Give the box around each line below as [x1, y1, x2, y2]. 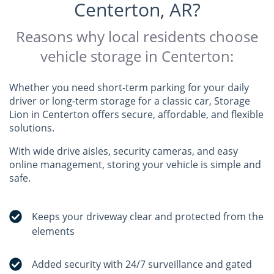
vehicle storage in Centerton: [40, 46, 234, 66]
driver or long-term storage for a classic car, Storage [9, 94, 250, 108]
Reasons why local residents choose [16, 26, 258, 46]
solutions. [9, 121, 57, 135]
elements [32, 224, 75, 238]
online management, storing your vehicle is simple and [9, 158, 261, 171]
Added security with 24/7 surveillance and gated [32, 257, 253, 271]
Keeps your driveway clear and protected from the [32, 210, 264, 223]
